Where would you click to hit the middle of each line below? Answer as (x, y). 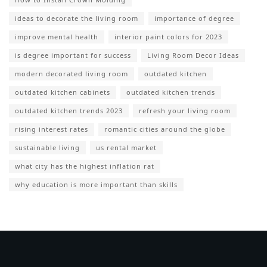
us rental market (126, 147)
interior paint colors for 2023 (168, 36)
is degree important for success (73, 55)
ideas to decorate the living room (77, 18)
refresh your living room (185, 110)
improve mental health (57, 36)
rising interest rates (52, 129)
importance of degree (194, 18)
